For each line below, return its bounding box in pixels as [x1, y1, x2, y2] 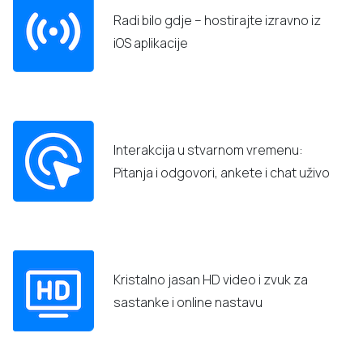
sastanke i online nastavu [113, 293, 263, 311]
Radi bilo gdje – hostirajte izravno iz [113, 11, 321, 29]
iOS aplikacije [113, 33, 188, 52]
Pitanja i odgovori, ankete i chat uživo [113, 163, 330, 181]
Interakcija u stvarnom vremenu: [113, 140, 303, 159]
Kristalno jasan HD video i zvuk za [113, 270, 308, 288]
